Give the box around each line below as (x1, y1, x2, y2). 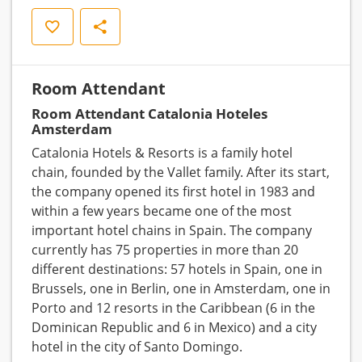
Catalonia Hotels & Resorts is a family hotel (32, 144, 293, 162)
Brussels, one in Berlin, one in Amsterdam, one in (32, 280, 330, 298)
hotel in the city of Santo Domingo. (32, 338, 242, 356)
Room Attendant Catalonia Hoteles (32, 104, 267, 124)
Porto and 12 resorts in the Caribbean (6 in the (32, 299, 315, 318)
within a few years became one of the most (32, 202, 292, 221)
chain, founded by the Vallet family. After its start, (32, 163, 330, 182)
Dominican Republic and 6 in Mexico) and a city (32, 318, 317, 337)
